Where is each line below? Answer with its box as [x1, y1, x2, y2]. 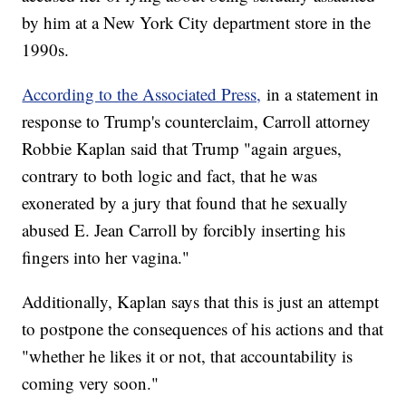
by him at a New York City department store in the [22, 11, 372, 34]
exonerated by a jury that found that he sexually [22, 191, 349, 215]
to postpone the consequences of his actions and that [22, 317, 384, 341]
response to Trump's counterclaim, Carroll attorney [22, 110, 372, 133]
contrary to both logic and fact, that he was [22, 164, 318, 188]
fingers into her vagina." [22, 246, 190, 269]
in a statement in [261, 82, 380, 106]
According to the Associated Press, [22, 82, 262, 106]
